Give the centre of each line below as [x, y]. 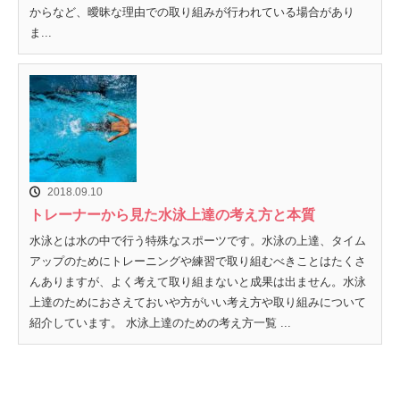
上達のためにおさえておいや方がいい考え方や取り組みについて [198, 303]
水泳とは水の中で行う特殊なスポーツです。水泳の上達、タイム [198, 241]
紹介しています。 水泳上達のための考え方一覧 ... [160, 323]
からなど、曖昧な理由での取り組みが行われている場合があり [192, 12]
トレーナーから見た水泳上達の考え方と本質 [172, 215]
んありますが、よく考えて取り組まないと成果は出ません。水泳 [198, 282]
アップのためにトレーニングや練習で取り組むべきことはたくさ [198, 262]
